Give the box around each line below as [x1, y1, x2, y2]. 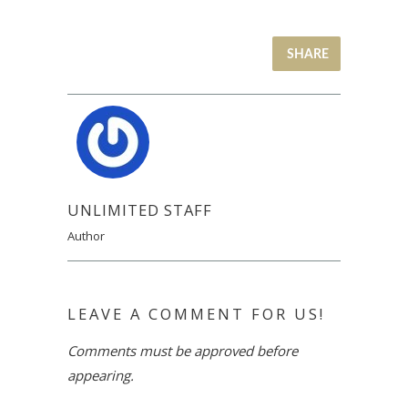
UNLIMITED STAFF [67, 199, 212, 220]
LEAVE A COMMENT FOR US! [67, 303, 325, 324]
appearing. [67, 366, 134, 385]
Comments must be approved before [67, 342, 298, 361]
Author [67, 228, 105, 244]
